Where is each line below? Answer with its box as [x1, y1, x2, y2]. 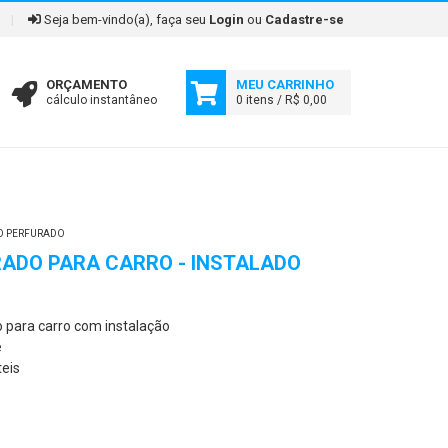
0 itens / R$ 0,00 [236, 92, 327, 107]
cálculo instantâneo [45, 92, 157, 107]
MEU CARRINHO [236, 76, 334, 92]
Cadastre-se [265, 12, 344, 27]
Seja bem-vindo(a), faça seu [41, 12, 209, 27]
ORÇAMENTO [45, 76, 127, 92]
